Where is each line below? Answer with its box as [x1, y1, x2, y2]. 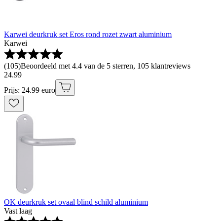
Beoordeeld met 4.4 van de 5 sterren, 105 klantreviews [21, 61, 190, 70]
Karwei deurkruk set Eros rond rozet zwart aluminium [4, 30, 172, 38]
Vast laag [4, 206, 32, 215]
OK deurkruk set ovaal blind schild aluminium [4, 197, 148, 206]
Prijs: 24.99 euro [4, 85, 55, 94]
